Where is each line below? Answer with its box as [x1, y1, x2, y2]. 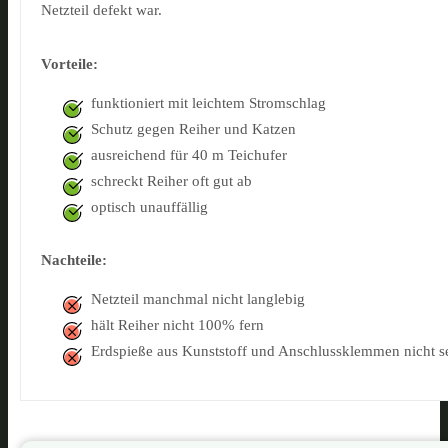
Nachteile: [41, 251, 107, 268]
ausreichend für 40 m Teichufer [91, 146, 287, 163]
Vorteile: [41, 55, 98, 72]
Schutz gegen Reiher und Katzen [91, 120, 296, 137]
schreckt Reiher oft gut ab [91, 172, 252, 189]
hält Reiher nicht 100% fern [91, 316, 264, 333]
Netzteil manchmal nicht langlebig [91, 290, 305, 307]
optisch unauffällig [91, 198, 208, 215]
